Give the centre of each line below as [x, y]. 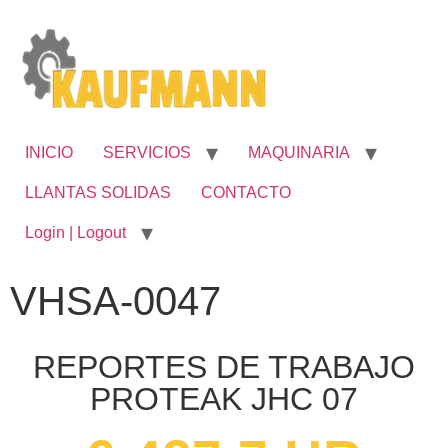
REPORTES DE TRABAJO [224, 367]
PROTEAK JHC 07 [224, 399]
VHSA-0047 [115, 301]
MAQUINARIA [299, 152]
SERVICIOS [147, 152]
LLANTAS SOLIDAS [98, 192]
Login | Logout [75, 232]
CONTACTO [246, 192]
